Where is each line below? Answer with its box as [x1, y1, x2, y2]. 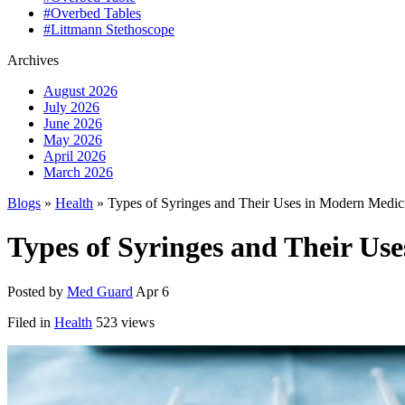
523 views [96, 314, 155, 330]
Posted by [7, 283, 67, 299]
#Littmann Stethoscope [43, 22, 174, 37]
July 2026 [43, 99, 99, 115]
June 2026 [43, 116, 102, 131]
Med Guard [67, 283, 133, 299]
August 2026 [43, 83, 118, 99]
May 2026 [43, 132, 102, 147]
